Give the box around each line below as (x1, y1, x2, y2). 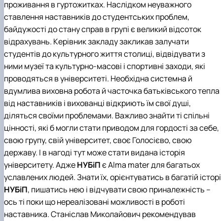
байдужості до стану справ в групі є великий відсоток (4, 23, 201, 35)
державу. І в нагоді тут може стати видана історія (4, 147, 185, 158)
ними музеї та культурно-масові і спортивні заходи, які (4, 60, 205, 72)
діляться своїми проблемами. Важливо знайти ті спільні (4, 110, 210, 121)
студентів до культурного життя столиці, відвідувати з (4, 48, 205, 59)
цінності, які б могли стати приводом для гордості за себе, (4, 122, 219, 133)
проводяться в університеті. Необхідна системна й (4, 73, 192, 84)
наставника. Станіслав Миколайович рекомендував (4, 208, 196, 220)
